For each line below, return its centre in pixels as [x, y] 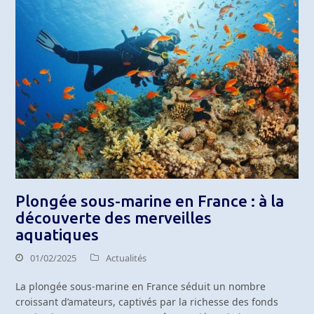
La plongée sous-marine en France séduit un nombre [141, 287]
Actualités [127, 258]
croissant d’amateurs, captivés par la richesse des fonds [147, 302]
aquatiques [57, 235]
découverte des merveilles [114, 218]
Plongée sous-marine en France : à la [150, 201]
